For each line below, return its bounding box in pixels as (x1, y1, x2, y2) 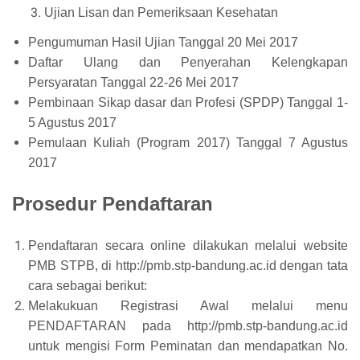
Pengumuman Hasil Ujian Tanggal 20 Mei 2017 (28, 35, 298, 49)
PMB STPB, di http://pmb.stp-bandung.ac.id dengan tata (28, 259, 348, 272)
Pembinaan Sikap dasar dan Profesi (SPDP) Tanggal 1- (28, 96, 348, 109)
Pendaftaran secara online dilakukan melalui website (28, 239, 348, 252)
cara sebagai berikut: (28, 279, 153, 292)
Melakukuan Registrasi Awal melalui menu (28, 299, 348, 313)
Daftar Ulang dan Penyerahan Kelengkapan (28, 55, 348, 69)
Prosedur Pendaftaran (12, 193, 219, 215)
